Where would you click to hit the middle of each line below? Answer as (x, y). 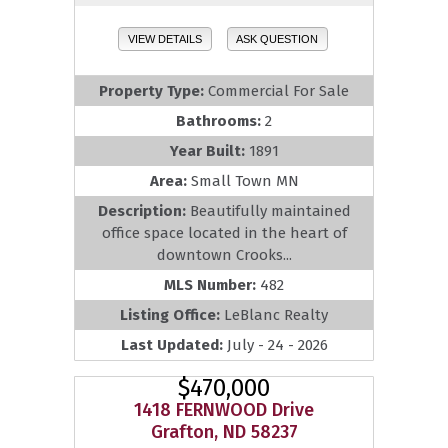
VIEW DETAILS (164, 38)
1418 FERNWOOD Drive (224, 410)
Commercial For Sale (278, 91)
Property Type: (153, 91)
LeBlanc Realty (276, 315)
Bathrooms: (220, 121)
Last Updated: (173, 345)
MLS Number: (212, 285)
